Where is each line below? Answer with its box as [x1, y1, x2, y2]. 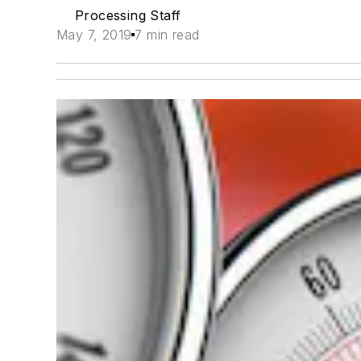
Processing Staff [75, 7, 181, 23]
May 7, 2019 [56, 27, 132, 43]
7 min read [135, 27, 200, 43]
